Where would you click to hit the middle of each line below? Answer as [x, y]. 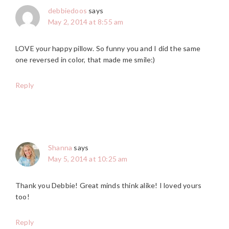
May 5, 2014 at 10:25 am [88, 159]
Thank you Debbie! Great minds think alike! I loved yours [109, 186]
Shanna [60, 148]
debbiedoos [67, 11]
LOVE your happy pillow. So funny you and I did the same [108, 49]
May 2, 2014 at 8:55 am [86, 22]
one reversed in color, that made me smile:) [85, 60]
